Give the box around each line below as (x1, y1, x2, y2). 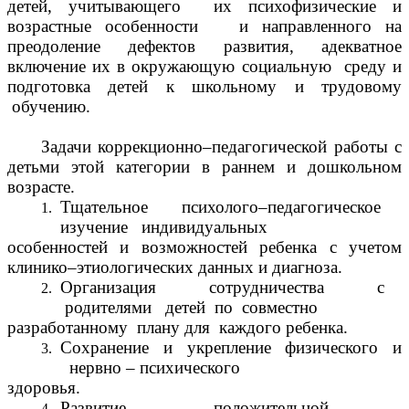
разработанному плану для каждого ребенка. (7, 318, 348, 338)
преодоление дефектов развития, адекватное (7, 37, 402, 57)
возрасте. (7, 177, 75, 197)
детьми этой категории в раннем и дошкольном (7, 157, 402, 177)
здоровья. (7, 378, 80, 398)
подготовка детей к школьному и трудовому (7, 77, 402, 97)
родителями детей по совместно (60, 298, 319, 318)
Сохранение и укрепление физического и (60, 338, 402, 358)
